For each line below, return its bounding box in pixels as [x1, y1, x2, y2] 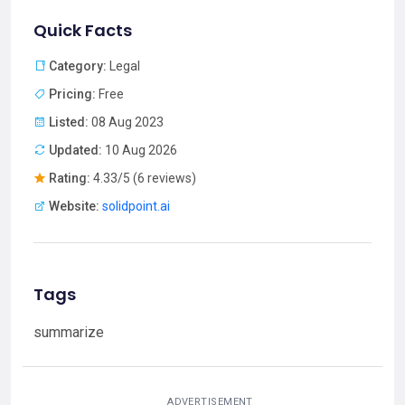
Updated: [49, 143, 102, 158]
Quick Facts [33, 19, 132, 42]
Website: [49, 199, 99, 214]
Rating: [49, 171, 90, 186]
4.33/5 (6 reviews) [90, 171, 196, 186]
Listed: [49, 115, 89, 130]
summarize [33, 324, 104, 342]
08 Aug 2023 [89, 115, 164, 130]
